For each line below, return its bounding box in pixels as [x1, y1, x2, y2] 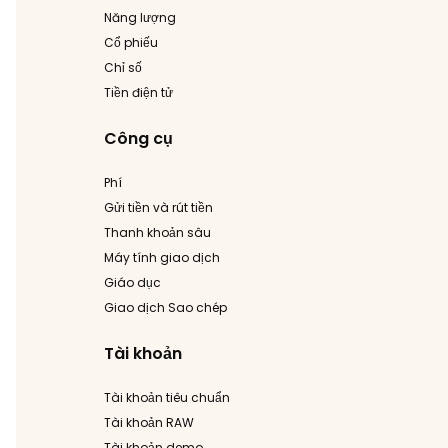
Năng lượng [104, 9, 176, 26]
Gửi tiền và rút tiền [104, 199, 213, 216]
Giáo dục [104, 274, 161, 291]
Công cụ [104, 127, 173, 150]
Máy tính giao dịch [104, 249, 220, 266]
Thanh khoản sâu [104, 224, 211, 241]
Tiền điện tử [104, 84, 173, 101]
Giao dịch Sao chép [104, 299, 227, 316]
